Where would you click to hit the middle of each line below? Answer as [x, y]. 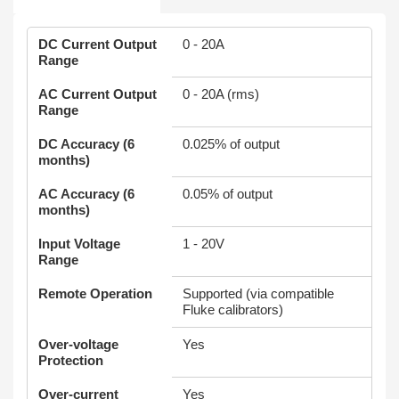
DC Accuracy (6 [86, 144]
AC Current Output [98, 94]
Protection [71, 360]
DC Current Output [98, 44]
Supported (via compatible [258, 293]
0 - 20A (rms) [221, 94]
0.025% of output [231, 144]
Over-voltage [78, 344]
